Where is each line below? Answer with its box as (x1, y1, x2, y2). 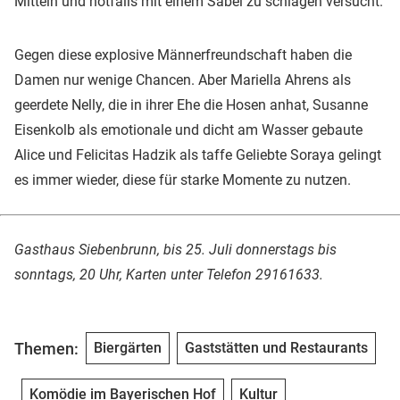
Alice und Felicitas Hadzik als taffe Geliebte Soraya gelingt (14, 146, 381, 164)
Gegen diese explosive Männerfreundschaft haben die (14, 46, 352, 64)
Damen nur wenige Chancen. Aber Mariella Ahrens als (14, 71, 351, 89)
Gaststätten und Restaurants (185, 339, 368, 357)
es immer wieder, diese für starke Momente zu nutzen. (14, 171, 351, 189)
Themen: (14, 338, 79, 358)
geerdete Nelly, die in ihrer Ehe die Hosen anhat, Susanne (14, 96, 368, 114)
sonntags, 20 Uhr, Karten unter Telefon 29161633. (14, 266, 323, 284)
